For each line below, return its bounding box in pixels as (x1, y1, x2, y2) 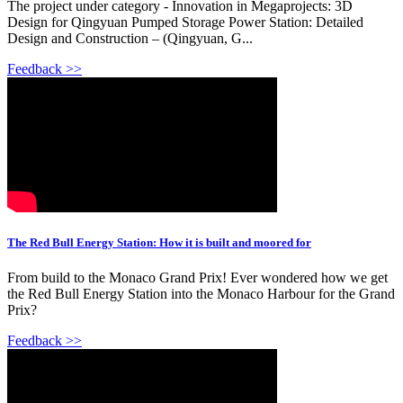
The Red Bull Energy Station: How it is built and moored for (7, 236, 311, 250)
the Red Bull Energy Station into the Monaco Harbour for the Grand (7, 286, 395, 302)
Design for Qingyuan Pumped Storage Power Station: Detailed (7, 13, 363, 30)
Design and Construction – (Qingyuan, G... (7, 30, 253, 46)
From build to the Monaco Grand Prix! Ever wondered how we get (7, 270, 388, 286)
